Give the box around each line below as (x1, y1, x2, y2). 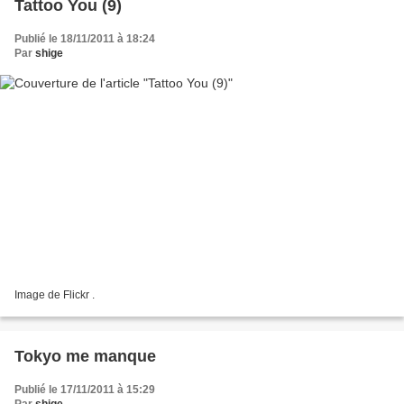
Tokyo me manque (14, 346, 156, 365)
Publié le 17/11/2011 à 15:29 (14, 382, 155, 396)
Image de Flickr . (14, 288, 95, 301)
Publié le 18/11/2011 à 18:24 (14, 32, 155, 46)
